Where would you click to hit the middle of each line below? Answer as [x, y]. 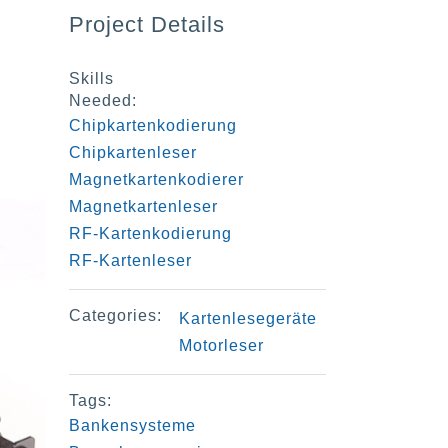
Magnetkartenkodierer [156, 179]
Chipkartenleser [132, 152]
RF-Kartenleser [130, 260]
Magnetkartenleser [143, 206]
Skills [91, 78]
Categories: [115, 315]
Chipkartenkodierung [152, 125]
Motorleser [221, 345]
